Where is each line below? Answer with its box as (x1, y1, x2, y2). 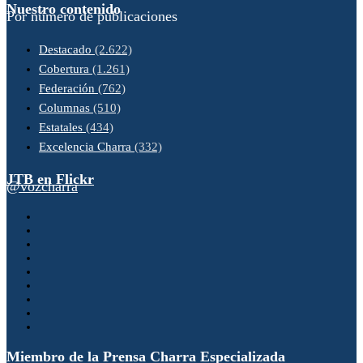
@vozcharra (6, 177, 78, 194)
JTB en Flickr (6, 170, 94, 187)
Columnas (39, 100, 93, 114)
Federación (39, 81, 98, 95)
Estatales (39, 120, 86, 134)
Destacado (39, 42, 95, 56)
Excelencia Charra (39, 139, 135, 153)
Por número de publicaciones (6, 7, 177, 24)
